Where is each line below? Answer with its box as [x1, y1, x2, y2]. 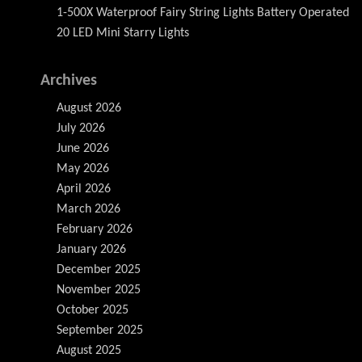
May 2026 [57, 162, 109, 175]
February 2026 [57, 223, 133, 236]
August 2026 [57, 102, 121, 115]
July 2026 [57, 122, 105, 135]
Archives [40, 73, 97, 89]
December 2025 [57, 263, 141, 276]
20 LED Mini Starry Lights [57, 27, 189, 40]
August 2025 [57, 344, 121, 357]
